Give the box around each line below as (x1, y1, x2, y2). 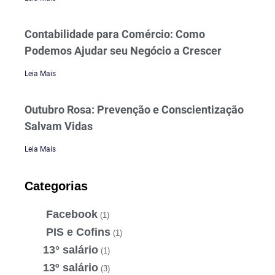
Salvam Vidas (25, 120, 93, 133)
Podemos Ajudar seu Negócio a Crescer (25, 44, 222, 58)
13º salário (43, 261, 98, 274)
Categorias (25, 179, 88, 193)
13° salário (43, 243, 98, 256)
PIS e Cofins (43, 225, 110, 238)
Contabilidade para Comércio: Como (25, 28, 205, 41)
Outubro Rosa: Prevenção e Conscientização (25, 103, 244, 117)
